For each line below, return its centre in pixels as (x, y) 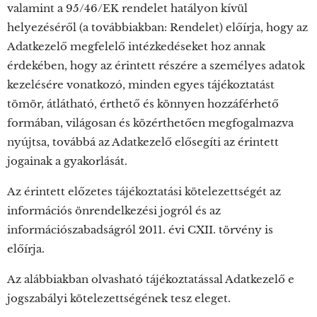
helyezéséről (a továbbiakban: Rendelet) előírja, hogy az (157, 27)
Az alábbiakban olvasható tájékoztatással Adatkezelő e (151, 279)
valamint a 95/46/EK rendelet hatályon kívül (127, 8)
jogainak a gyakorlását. (67, 161)
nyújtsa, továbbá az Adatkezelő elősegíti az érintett (143, 142)
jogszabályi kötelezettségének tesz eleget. (119, 298)
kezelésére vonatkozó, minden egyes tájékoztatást (141, 85)
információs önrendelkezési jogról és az (114, 211)
